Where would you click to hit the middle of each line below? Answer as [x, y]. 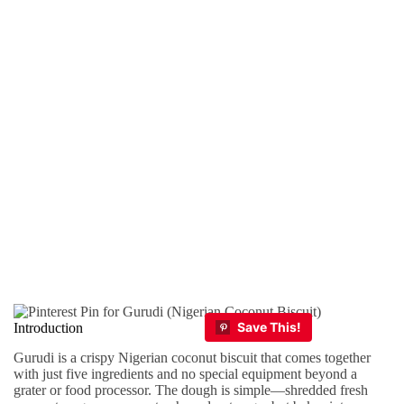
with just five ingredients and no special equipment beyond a [185, 373]
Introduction [48, 328]
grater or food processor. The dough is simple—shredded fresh [191, 390]
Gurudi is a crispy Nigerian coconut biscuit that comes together [192, 357]
